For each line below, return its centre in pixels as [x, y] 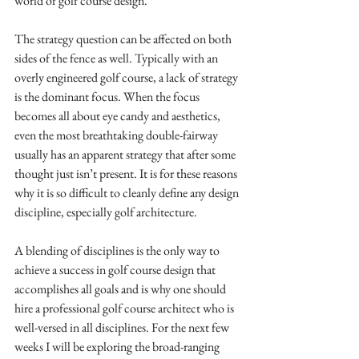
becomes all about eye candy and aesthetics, [119, 116]
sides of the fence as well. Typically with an [117, 58]
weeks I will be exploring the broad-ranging [118, 347]
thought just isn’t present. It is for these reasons [127, 173]
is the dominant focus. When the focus [108, 97]
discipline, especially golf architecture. [107, 212]
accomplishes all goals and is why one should [121, 289]
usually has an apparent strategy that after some [126, 154]
